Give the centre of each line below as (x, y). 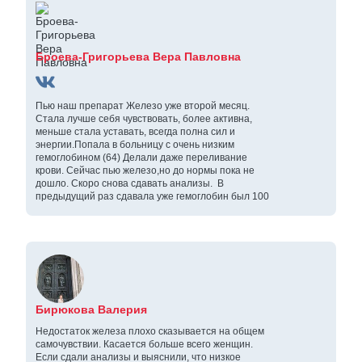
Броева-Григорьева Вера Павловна (138, 56)
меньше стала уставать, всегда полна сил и (135, 131)
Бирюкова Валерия (91, 309)
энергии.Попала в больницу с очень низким (135, 144)
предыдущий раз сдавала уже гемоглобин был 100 (152, 196)
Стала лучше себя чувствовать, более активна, (144, 118)
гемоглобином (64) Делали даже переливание (141, 157)
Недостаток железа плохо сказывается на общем (150, 331)
